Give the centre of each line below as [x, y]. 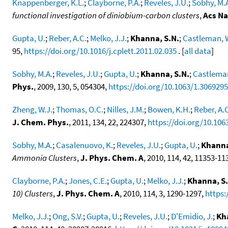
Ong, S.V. [68, 216]
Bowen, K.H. [169, 109]
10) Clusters [33, 193]
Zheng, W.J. [32, 109]
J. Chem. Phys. [40, 122]
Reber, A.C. [68, 38]
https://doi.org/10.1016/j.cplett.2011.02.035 [100, 51]
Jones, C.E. [88, 180]
